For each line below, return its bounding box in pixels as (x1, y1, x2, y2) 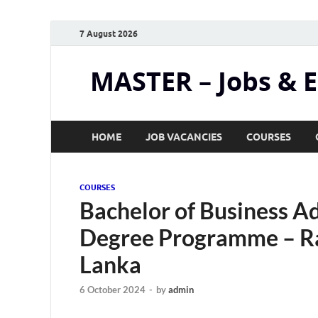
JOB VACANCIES (146, 131, 222, 143)
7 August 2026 (79, 28, 138, 39)
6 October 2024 (79, 284, 146, 296)
